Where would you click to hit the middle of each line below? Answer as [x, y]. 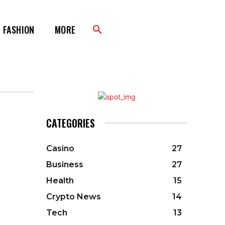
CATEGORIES [71, 123]
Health [60, 180]
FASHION [19, 30]
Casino [60, 148]
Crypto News [74, 196]
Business [65, 164]
